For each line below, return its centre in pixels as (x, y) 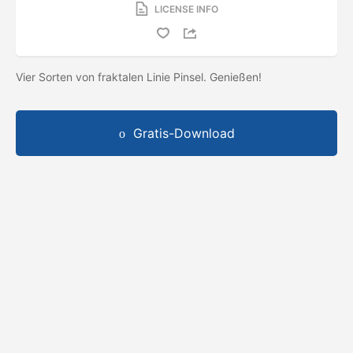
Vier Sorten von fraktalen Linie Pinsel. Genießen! (140, 76)
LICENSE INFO (186, 9)
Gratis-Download (184, 133)
